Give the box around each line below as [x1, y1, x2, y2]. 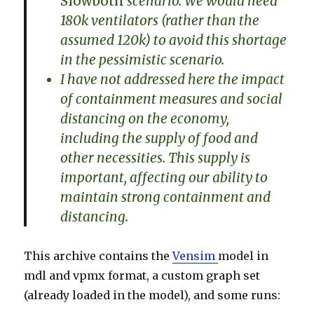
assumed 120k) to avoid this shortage [60, 32, 287, 49]
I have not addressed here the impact [60, 71, 285, 88]
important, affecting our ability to [60, 169, 268, 186]
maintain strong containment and [60, 189, 271, 206]
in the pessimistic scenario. [60, 51, 225, 69]
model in [218, 249, 269, 264]
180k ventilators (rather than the [60, 12, 260, 29]
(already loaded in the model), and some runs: [24, 288, 281, 303]
